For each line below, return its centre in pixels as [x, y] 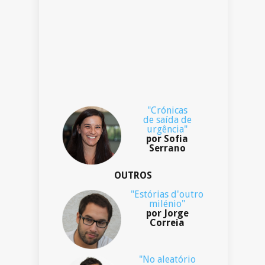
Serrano [167, 148]
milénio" [167, 204]
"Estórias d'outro [167, 195]
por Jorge [167, 214]
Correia [167, 223]
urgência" [167, 130]
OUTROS [133, 176]
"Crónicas [167, 111]
